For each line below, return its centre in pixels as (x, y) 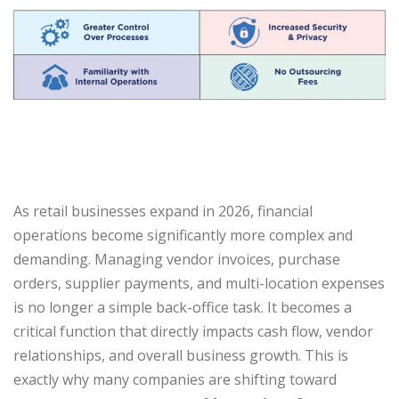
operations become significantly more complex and (183, 236)
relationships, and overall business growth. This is (181, 356)
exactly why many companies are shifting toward (175, 380)
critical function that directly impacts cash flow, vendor (193, 332)
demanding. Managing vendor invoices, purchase (177, 260)
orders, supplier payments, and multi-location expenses (199, 284)
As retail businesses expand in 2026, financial (163, 212)
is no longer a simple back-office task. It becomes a (183, 308)
